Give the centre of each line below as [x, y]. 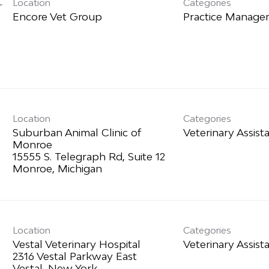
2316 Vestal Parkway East [74, 256]
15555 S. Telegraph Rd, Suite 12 [89, 157]
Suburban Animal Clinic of [77, 133]
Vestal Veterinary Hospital [76, 244]
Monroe [32, 145]
